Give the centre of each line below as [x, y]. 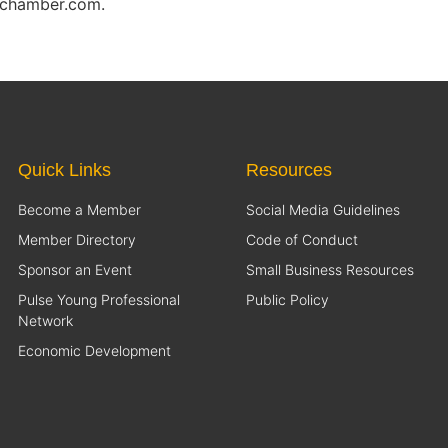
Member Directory [77, 239]
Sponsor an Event [75, 269]
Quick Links [64, 169]
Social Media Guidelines [323, 209]
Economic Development [94, 350]
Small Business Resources [330, 269]
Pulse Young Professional [99, 299]
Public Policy [287, 299]
